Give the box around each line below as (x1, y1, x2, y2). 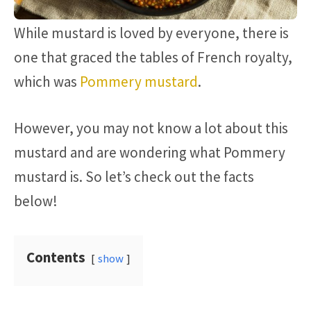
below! (14, 191, 58, 210)
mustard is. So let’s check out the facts (14, 167, 254, 186)
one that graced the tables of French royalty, (14, 48, 292, 67)
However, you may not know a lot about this (14, 118, 288, 137)
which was (14, 72, 80, 92)
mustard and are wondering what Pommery (14, 142, 285, 162)
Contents (26, 247, 85, 267)
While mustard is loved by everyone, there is (14, 24, 289, 43)
